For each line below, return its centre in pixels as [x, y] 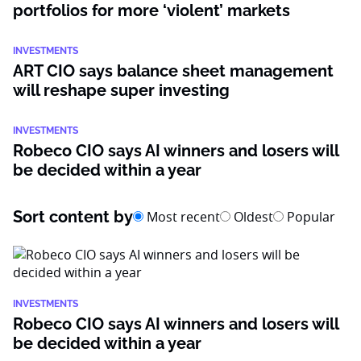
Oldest [252, 217]
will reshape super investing [121, 90]
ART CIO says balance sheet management [173, 71]
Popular [309, 217]
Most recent [182, 217]
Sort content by [73, 217]
